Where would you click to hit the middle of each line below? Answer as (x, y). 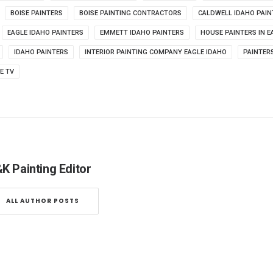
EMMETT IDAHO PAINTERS (142, 33)
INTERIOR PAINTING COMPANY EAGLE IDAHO (156, 52)
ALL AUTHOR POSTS (43, 201)
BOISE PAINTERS (37, 13)
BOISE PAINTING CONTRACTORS (130, 13)
